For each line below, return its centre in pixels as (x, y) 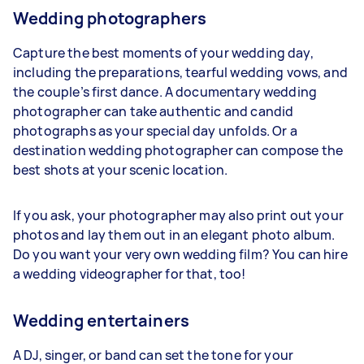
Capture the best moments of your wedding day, (163, 52)
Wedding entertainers (103, 320)
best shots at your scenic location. (123, 169)
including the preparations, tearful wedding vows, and (180, 72)
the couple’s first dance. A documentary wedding (165, 91)
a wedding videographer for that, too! (132, 273)
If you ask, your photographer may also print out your (178, 215)
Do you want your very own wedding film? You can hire (180, 254)
